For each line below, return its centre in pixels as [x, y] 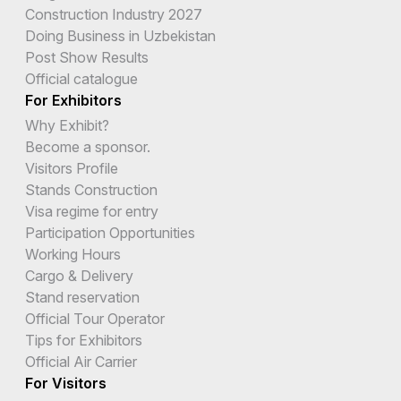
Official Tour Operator [95, 319]
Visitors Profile [72, 169]
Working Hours [73, 255]
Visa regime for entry [92, 212]
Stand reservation [82, 298]
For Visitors [66, 384]
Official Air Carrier [81, 362]
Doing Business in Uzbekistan [120, 36]
